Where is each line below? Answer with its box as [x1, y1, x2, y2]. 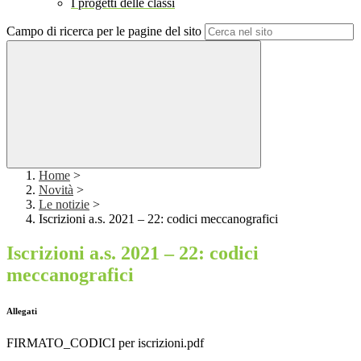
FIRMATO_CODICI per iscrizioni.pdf [6, 336, 204, 351]
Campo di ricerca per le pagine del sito [6, 24, 201, 39]
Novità [39, 183, 73, 197]
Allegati [6, 306, 37, 317]
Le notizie [39, 197, 89, 212]
